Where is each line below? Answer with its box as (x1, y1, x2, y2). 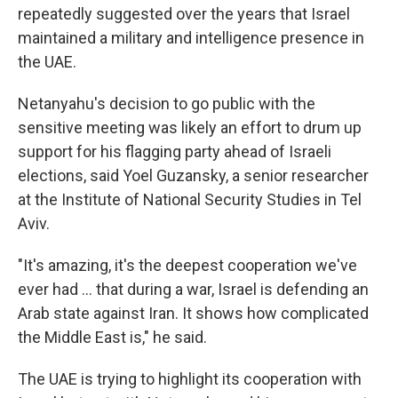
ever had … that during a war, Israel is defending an (18, 280, 369, 299)
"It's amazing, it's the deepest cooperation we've (18, 256, 357, 275)
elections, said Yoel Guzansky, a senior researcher (18, 166, 369, 186)
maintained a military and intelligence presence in (18, 28, 364, 48)
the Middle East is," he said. (18, 328, 207, 347)
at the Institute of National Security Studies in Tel (18, 190, 362, 210)
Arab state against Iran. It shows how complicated (18, 304, 369, 323)
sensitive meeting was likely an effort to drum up (18, 118, 362, 138)
